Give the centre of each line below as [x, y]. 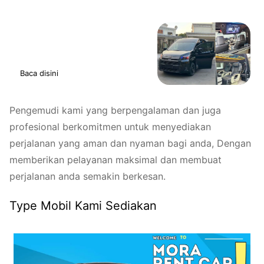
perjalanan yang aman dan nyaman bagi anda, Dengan [130, 143]
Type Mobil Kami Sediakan [85, 206]
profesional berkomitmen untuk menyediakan [110, 127]
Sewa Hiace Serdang [59, 46]
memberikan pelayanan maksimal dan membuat [115, 160]
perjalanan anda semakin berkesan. [88, 176]
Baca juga [39, 33]
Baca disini [39, 73]
